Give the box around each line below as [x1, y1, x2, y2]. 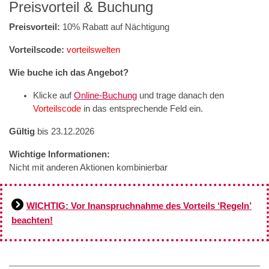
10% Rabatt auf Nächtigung [60, 22, 169, 32]
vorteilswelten [67, 44, 120, 55]
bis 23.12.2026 [35, 126, 94, 136]
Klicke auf [33, 90, 74, 100]
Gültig [9, 126, 35, 136]
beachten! [11, 215, 53, 225]
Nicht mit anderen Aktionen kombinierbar [9, 162, 168, 172]
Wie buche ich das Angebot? [9, 67, 128, 77]
